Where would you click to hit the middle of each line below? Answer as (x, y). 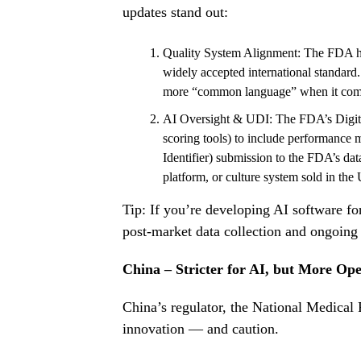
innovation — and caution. (201, 329)
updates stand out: (175, 12)
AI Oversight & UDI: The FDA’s (249, 119)
